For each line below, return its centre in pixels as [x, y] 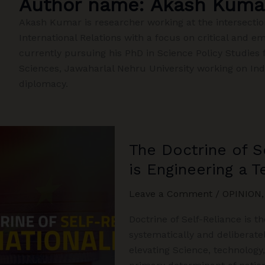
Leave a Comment [171, 194]
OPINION [242, 194]
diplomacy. [43, 84]
